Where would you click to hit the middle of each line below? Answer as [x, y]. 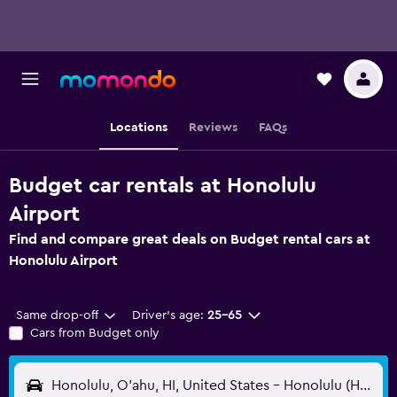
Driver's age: [167, 315]
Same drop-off [57, 315]
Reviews [213, 128]
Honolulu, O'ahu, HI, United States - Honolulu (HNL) [365, 385]
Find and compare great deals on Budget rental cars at [190, 239]
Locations [139, 128]
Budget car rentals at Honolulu [163, 186]
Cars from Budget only [95, 333]
